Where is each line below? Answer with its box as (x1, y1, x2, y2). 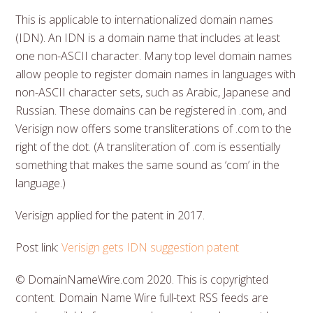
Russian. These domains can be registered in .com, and (15, 102, 287, 118)
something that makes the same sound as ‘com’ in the (15, 156, 280, 173)
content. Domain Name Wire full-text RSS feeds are (15, 289, 269, 305)
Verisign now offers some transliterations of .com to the (15, 120, 292, 136)
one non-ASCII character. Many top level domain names (15, 48, 293, 64)
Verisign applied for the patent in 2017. (15, 207, 205, 223)
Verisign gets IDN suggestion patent (61, 239, 240, 255)
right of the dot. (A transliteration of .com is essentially (15, 138, 281, 154)
